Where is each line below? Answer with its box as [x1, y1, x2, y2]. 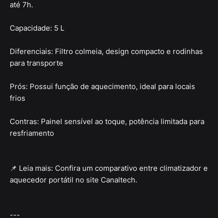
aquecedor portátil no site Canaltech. [10, 175, 137, 185]
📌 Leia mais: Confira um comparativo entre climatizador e [10, 163, 208, 173]
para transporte [10, 58, 63, 68]
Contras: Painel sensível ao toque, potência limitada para [10, 117, 204, 127]
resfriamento [10, 128, 54, 138]
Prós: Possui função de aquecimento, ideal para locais [10, 82, 195, 91]
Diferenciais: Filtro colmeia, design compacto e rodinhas [10, 47, 203, 56]
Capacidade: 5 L [10, 23, 64, 33]
